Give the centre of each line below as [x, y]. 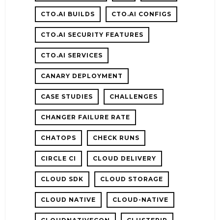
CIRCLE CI [58, 158]
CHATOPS [58, 137]
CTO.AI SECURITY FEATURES [92, 34]
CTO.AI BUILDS [68, 14]
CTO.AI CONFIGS [141, 14]
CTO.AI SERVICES [72, 55]
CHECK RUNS [116, 137]
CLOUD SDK [62, 179]
